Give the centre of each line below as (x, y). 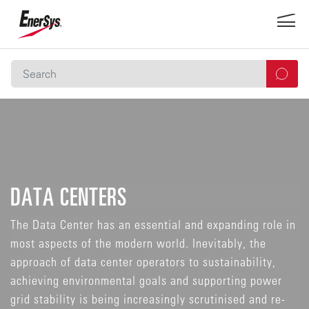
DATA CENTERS (69, 195)
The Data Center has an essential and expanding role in (153, 224)
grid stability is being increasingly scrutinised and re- (148, 298)
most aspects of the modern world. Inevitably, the (138, 242)
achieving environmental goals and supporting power (146, 280)
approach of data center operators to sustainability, (143, 261)
